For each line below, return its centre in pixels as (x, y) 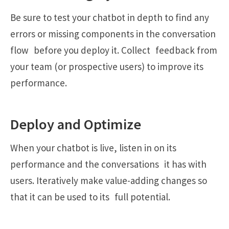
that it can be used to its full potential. (90, 197)
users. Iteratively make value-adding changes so (109, 180)
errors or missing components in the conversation (113, 33)
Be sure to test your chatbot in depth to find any (110, 17)
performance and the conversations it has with (108, 164)
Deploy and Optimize (76, 124)
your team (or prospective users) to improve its (107, 66)
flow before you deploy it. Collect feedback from (114, 50)
